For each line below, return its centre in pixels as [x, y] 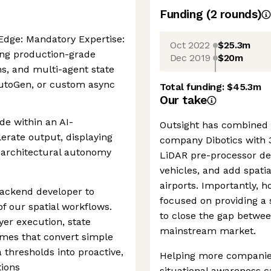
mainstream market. [208, 231]
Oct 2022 [190, 45]
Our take [183, 100]
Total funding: [194, 87]
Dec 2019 [190, 57]
